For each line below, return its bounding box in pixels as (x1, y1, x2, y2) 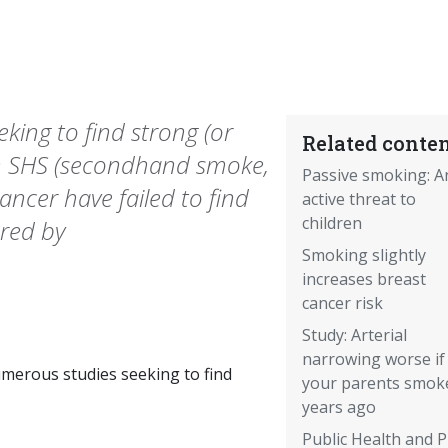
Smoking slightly (301, 244, 426, 267)
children (301, 212, 362, 235)
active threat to (301, 188, 416, 211)
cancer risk (301, 292, 383, 315)
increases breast (301, 268, 426, 291)
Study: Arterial (301, 324, 407, 347)
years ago (301, 396, 376, 419)
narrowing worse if (301, 348, 445, 371)
